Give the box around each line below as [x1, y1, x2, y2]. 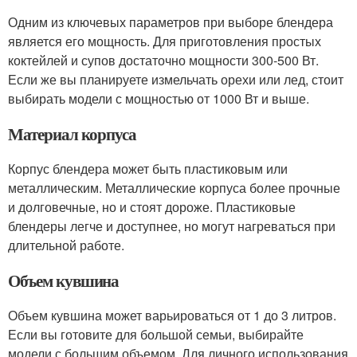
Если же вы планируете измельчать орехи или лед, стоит [8, 70, 343, 88]
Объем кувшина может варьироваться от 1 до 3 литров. [8, 306, 336, 324]
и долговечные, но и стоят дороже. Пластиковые [8, 198, 296, 216]
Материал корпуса [8, 122, 137, 146]
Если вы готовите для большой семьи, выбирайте [8, 325, 304, 343]
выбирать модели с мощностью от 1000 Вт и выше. [8, 89, 309, 108]
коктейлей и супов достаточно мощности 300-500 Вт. [8, 51, 319, 69]
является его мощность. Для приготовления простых [8, 32, 321, 50]
